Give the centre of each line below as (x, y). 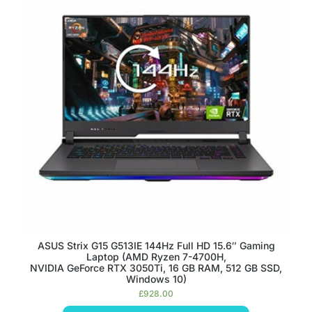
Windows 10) (156, 279)
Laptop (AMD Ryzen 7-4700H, (156, 257)
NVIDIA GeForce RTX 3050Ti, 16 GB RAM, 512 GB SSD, (156, 268)
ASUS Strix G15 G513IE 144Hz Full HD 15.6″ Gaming (156, 245)
